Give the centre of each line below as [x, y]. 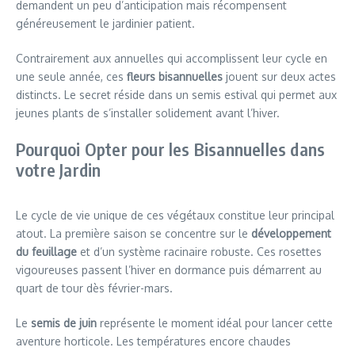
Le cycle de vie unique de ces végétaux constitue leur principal [175, 215]
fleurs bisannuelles [175, 76]
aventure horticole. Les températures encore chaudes [153, 341]
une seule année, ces [71, 76]
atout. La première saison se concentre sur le [134, 233]
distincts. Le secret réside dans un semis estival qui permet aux [176, 94]
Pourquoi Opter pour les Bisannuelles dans [171, 149]
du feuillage [46, 251]
